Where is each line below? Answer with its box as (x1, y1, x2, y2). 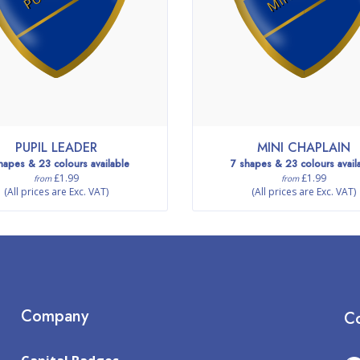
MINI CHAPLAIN (256, 137, 350, 157)
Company (21, 305, 88, 329)
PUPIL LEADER (15, 137, 98, 157)
